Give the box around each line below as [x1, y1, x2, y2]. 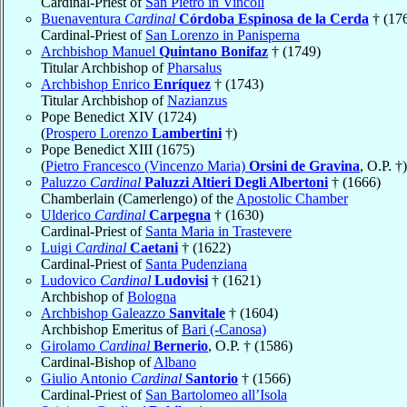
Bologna [127, 288, 176, 304]
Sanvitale [169, 304, 225, 321]
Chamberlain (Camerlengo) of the [41, 190, 236, 206]
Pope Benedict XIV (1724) [41, 108, 196, 124]
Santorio [185, 370, 238, 386]
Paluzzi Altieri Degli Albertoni [144, 174, 328, 190]
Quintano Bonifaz [159, 43, 268, 59]
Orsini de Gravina [249, 157, 360, 174]
